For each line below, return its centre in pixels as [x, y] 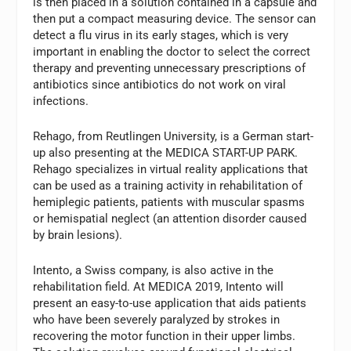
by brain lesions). [78, 235]
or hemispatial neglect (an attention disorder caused [170, 218]
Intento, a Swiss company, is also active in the [154, 270]
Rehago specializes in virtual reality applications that [171, 169]
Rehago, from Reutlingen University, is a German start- [174, 136]
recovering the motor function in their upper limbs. [165, 336]
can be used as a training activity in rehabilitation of [168, 185]
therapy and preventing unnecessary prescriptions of [170, 68]
